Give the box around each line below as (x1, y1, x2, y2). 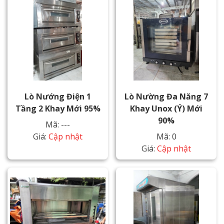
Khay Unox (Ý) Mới (130, 103, 202, 114)
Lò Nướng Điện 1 (24, 91, 91, 102)
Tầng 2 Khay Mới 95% (15, 103, 100, 114)
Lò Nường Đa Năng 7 (124, 91, 208, 102)
